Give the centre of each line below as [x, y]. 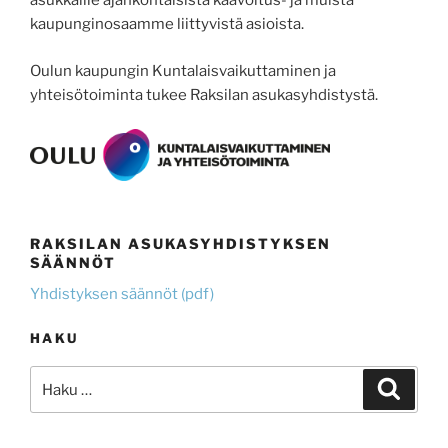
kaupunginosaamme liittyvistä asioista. [167, 24]
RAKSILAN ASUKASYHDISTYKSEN [180, 243]
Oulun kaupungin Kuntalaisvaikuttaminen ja [183, 70]
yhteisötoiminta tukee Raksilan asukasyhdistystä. [204, 94]
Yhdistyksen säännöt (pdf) [122, 294]
